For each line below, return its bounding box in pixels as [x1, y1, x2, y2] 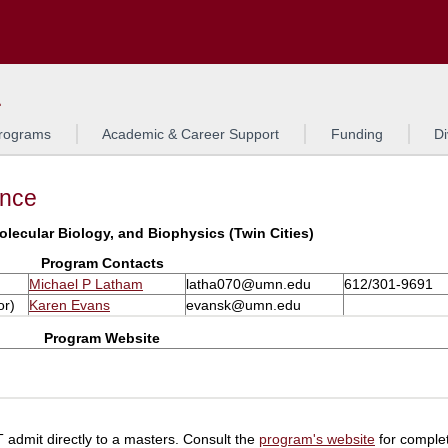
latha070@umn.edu [186, 276, 311, 292]
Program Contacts [40, 255, 164, 271]
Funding [330, 126, 383, 142]
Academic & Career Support [102, 126, 280, 142]
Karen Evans [29, 297, 110, 313]
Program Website [44, 329, 160, 346]
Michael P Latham [29, 276, 143, 292]
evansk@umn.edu [186, 297, 301, 313]
